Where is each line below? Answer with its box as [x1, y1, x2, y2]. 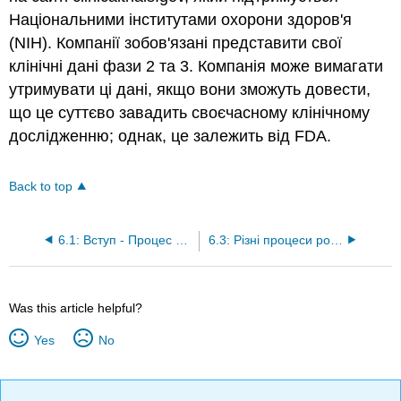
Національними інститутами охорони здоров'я [9, 11, 353, 30]
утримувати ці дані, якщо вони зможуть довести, [9, 81, 371, 99]
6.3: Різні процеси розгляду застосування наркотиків [329, 233, 343, 247]
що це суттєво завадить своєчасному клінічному [9, 104, 371, 123]
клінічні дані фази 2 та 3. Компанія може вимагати [9, 57, 384, 76]
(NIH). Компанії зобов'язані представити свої [9, 34, 343, 53]
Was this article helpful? [9, 300, 143, 315]
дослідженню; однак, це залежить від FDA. [9, 127, 332, 146]
